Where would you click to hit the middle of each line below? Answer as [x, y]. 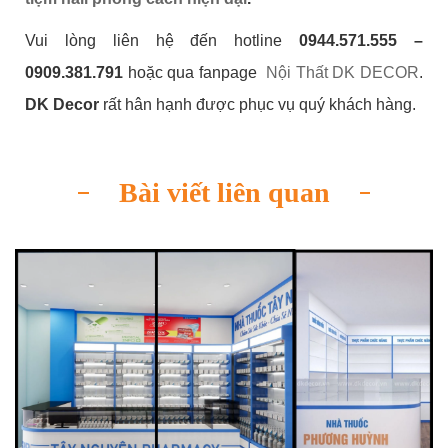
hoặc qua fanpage [192, 72]
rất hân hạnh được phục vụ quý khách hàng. [260, 104]
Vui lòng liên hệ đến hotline [162, 40]
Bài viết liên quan [224, 192]
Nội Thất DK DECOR [340, 72]
